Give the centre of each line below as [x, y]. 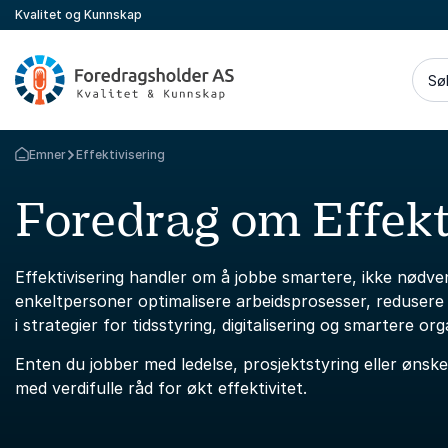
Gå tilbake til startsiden [84, 162]
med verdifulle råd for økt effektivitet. [161, 388]
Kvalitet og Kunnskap [78, 14]
